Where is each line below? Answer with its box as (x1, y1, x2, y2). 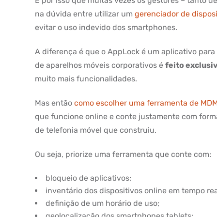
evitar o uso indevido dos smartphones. (35, 23, 177, 32)
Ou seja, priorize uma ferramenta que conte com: (35, 150, 211, 159)
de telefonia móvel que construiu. (35, 125, 156, 135)
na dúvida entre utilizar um (35, 9, 135, 18)
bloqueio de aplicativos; (46, 173, 131, 183)
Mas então (35, 98, 74, 108)
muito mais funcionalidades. (35, 74, 137, 83)
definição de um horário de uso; (46, 199, 159, 208)
